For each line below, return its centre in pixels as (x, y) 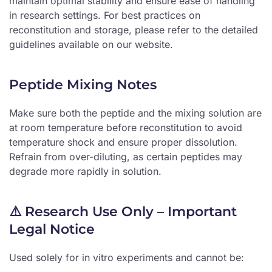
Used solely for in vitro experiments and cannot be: (127, 258)
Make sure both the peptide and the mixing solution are (135, 113)
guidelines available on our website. (91, 45)
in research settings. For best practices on (105, 15)
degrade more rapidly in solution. (85, 172)
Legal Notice (52, 229)
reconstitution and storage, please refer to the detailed (134, 30)
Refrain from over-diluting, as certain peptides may (126, 157)
